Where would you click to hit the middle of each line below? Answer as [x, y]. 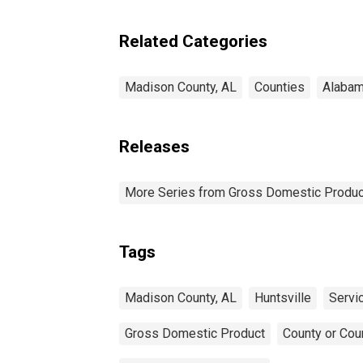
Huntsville [283, 297]
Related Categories [193, 41]
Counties [280, 87]
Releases [154, 146]
